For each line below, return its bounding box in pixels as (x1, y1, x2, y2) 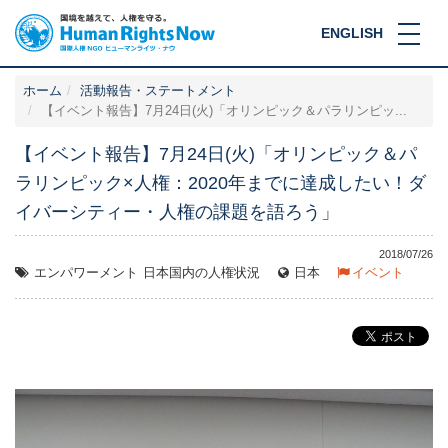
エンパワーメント (34, 265, 138, 280)
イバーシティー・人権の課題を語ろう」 (15, 201, 339, 222)
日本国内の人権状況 (143, 265, 260, 280)
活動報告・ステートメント (80, 84, 236, 98)
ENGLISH (321, 25, 383, 41)
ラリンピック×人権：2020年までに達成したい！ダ (15, 172, 426, 193)
